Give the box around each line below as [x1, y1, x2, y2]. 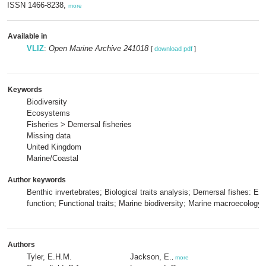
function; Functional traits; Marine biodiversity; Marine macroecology [27, 199, 262, 208]
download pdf [154, 45, 192, 52]
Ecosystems [27, 109, 70, 118]
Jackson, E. [130, 252, 172, 261]
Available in [8, 32, 47, 40]
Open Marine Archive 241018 [49, 44, 148, 53]
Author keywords [8, 176, 66, 184]
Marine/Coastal [27, 154, 78, 163]
